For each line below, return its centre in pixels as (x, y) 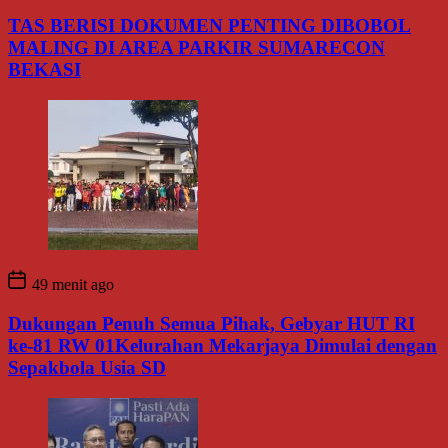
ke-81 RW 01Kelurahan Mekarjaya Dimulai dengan (222, 345)
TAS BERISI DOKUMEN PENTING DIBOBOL (209, 26)
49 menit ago (71, 285)
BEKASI (44, 70)
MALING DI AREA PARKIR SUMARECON (196, 48)
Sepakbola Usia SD (87, 367)
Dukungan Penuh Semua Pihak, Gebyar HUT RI (211, 323)
